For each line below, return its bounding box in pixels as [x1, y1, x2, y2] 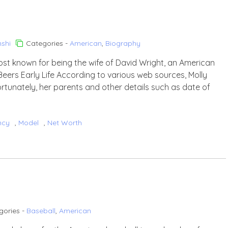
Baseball [26, 206, 55, 215]
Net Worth [47, 118, 82, 127]
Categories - [26, 39, 70, 48]
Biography [105, 39, 140, 48]
